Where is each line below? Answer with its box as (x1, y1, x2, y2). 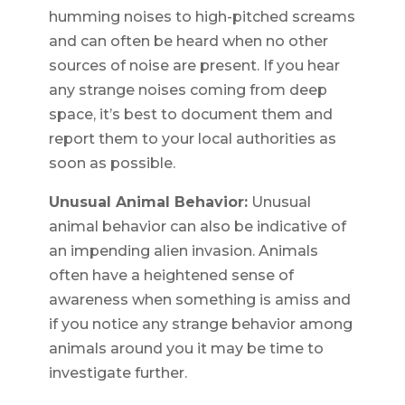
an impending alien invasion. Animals (48, 242, 318, 260)
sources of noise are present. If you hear (48, 57, 340, 75)
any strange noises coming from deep (48, 81, 327, 99)
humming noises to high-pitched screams (48, 8, 355, 26)
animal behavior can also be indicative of (48, 218, 346, 236)
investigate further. (48, 364, 187, 382)
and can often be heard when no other (48, 33, 328, 51)
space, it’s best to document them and (48, 106, 333, 124)
